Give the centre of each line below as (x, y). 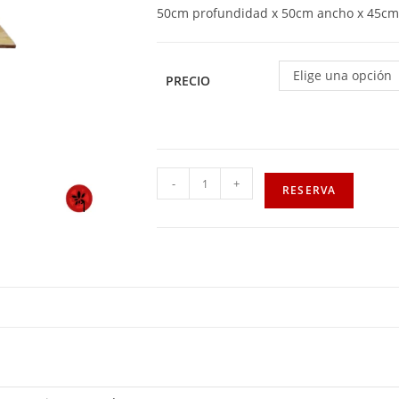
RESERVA (309, 190)
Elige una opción (342, 75)
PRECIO (188, 81)
